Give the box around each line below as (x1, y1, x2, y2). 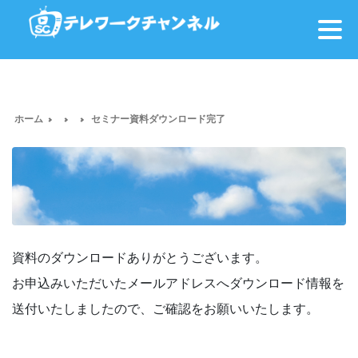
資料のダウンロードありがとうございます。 (12, 249, 268, 265)
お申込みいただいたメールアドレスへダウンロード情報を (12, 274, 344, 291)
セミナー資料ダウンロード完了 (90, 113, 225, 125)
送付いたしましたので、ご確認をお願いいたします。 (12, 300, 319, 316)
